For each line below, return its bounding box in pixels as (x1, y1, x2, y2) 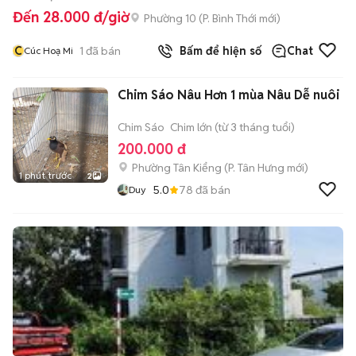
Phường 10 (144, 10, 196, 25)
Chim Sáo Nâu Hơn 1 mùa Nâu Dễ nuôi (118, 87, 339, 103)
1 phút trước (19, 169, 72, 181)
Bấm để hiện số (173, 44, 261, 58)
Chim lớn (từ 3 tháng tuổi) (170, 120, 295, 134)
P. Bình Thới (203, 10, 257, 25)
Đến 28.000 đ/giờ (13, 8, 130, 26)
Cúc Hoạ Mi (24, 44, 73, 56)
